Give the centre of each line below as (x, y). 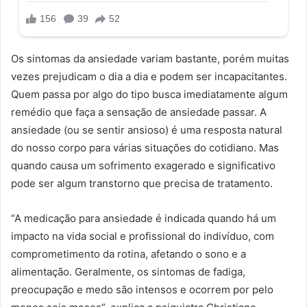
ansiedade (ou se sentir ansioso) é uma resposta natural (147, 130)
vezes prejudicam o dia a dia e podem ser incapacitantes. (149, 76)
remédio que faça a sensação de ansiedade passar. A (139, 112)
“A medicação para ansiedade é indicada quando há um (144, 218)
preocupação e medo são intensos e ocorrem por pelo (142, 289)
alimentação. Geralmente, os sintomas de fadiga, (128, 271)
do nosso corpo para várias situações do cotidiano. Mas (145, 147)
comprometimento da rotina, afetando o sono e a (128, 254)
